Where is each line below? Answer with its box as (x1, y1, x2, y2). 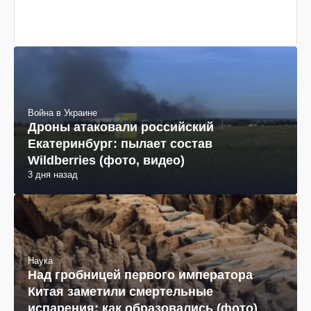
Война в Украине (28, 108, 97, 119)
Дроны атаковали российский (28, 120, 214, 135)
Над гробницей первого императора (28, 268, 253, 283)
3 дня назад (28, 169, 78, 180)
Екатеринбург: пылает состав (28, 137, 212, 151)
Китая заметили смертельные (28, 285, 213, 299)
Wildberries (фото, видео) (28, 153, 185, 168)
